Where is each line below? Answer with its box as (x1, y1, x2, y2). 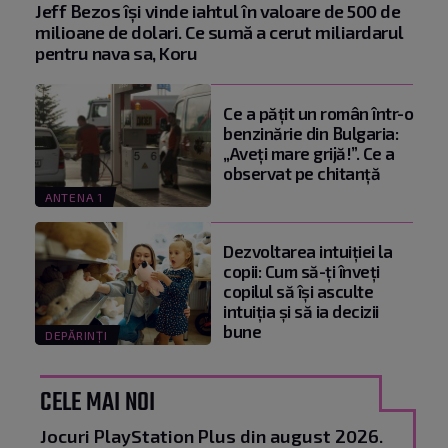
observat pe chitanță (223, 162, 380, 183)
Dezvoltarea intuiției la (223, 241, 392, 262)
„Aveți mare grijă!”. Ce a (223, 142, 395, 163)
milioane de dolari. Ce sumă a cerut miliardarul (35, 20, 404, 43)
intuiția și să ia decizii (223, 301, 379, 322)
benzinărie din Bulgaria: (223, 122, 398, 143)
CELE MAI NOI (40, 383, 155, 424)
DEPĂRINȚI (45, 328, 108, 343)
